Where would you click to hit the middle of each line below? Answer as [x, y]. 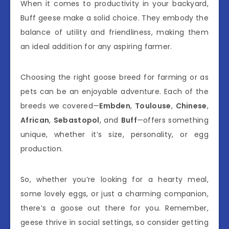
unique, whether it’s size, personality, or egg [114, 134]
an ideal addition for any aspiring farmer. [96, 46]
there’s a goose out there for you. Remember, [114, 208]
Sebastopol [76, 120]
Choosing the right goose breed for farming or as [114, 77]
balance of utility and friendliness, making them [114, 32]
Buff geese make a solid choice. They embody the [114, 18]
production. [42, 148]
